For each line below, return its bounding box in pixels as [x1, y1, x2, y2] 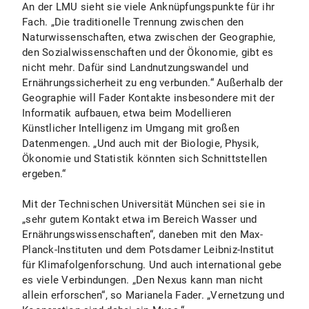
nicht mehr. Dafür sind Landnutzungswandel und [22, 61, 249, 74]
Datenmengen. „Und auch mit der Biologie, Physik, [22, 137, 259, 150]
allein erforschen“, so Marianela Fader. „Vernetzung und [22, 289, 284, 301]
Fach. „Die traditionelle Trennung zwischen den [22, 16, 244, 28]
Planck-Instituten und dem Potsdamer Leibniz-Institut [22, 243, 274, 256]
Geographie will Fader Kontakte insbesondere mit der [22, 92, 275, 104]
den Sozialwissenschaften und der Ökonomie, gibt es [22, 46, 274, 59]
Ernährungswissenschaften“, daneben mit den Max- [22, 228, 263, 241]
